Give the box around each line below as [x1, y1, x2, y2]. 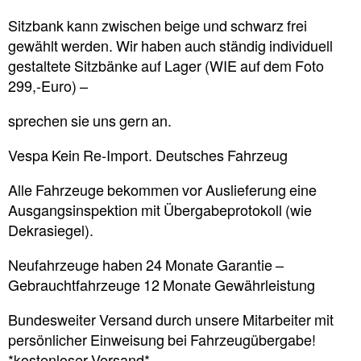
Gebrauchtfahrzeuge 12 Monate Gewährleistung [8, 277, 315, 296]
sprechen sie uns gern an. [8, 113, 172, 131]
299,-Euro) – [8, 78, 88, 97]
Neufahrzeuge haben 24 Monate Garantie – [8, 257, 284, 276]
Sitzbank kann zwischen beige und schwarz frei [8, 18, 307, 36]
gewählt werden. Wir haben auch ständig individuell [8, 38, 333, 56]
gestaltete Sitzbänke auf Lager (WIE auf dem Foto [8, 58, 324, 77]
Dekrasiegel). [8, 222, 93, 241]
